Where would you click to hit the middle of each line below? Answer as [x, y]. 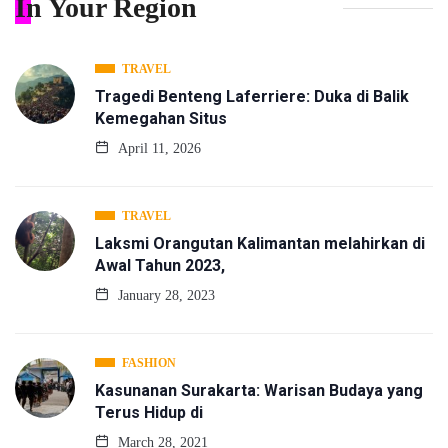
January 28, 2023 [164, 296]
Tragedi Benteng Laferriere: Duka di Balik [252, 97]
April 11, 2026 [157, 149]
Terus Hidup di [149, 413]
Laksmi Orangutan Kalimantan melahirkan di [260, 244]
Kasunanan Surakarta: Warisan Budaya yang [259, 391]
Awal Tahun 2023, [160, 266]
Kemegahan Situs [161, 119]
